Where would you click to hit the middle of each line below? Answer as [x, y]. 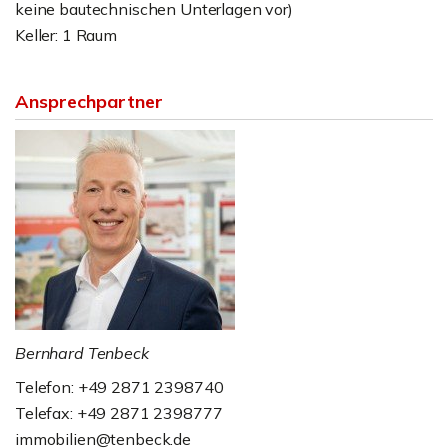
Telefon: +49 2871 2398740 [119, 387]
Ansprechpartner [89, 101]
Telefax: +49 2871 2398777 [119, 413]
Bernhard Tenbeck [82, 353]
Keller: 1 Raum [66, 35]
